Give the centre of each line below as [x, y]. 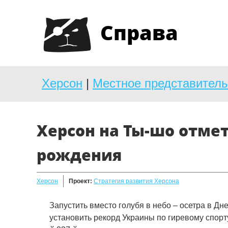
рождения [79, 154]
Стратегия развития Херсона [136, 181]
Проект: [81, 181]
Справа [139, 32]
